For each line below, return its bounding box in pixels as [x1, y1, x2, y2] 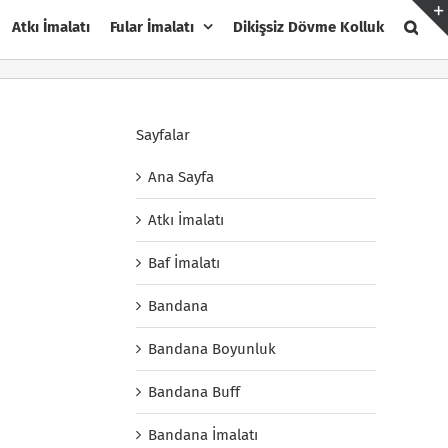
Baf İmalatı [148, 253, 220, 272]
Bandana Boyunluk [148, 339, 276, 358]
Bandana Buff [148, 382, 240, 401]
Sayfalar [136, 125, 190, 144]
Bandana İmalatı [148, 425, 258, 444]
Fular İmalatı [110, 17, 194, 36]
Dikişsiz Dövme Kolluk [233, 17, 384, 36]
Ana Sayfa [148, 167, 214, 186]
